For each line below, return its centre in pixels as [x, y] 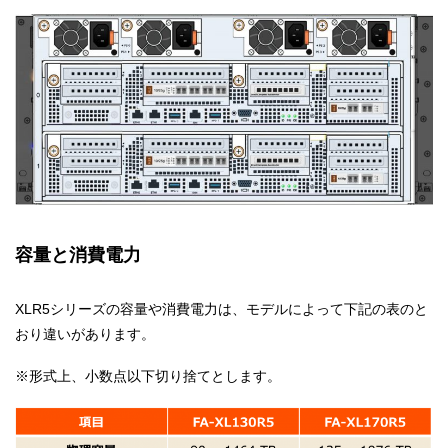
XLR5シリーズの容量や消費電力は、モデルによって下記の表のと [221, 308]
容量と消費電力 [78, 254]
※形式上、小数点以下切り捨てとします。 [148, 376]
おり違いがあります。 [85, 333]
